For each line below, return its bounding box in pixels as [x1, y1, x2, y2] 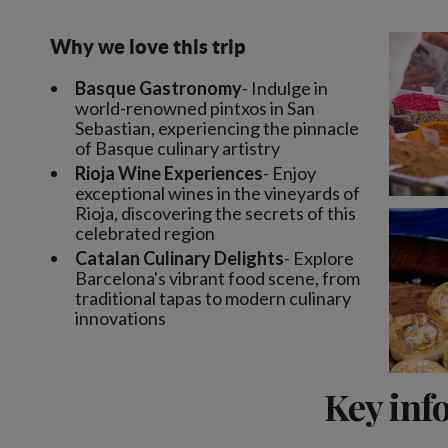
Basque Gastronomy [75, 77, 242, 99]
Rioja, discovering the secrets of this [75, 202, 356, 224]
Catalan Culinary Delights [75, 247, 284, 269]
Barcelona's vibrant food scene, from [75, 267, 360, 289]
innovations [75, 307, 166, 329]
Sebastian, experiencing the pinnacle [75, 117, 359, 139]
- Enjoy [263, 162, 316, 184]
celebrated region [75, 222, 215, 244]
